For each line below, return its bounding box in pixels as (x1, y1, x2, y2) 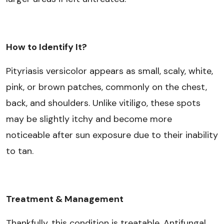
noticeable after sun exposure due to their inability (6, 128, 218, 141)
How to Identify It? (6, 40, 87, 53)
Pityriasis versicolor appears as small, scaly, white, (6, 64, 213, 77)
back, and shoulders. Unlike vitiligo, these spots (6, 96, 200, 109)
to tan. (6, 144, 33, 157)
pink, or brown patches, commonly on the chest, (6, 80, 207, 93)
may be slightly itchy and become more (6, 112, 172, 125)
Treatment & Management (6, 192, 123, 205)
